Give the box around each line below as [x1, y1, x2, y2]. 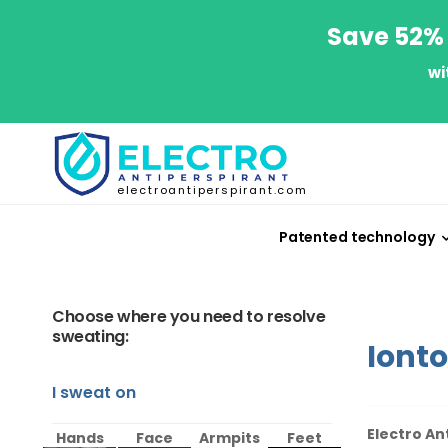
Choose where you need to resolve [52, 304, 326, 328]
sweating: [52, 324, 129, 348]
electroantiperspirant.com [116, 181, 308, 198]
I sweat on [52, 380, 136, 404]
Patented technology [278, 226, 435, 247]
